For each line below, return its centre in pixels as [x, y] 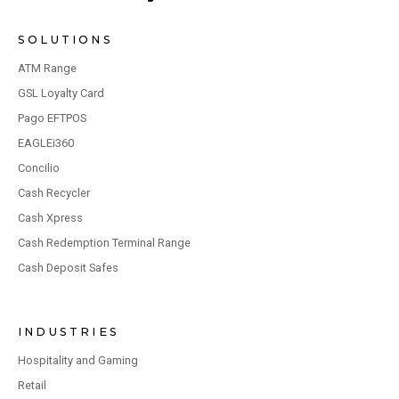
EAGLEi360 [46, 143]
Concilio [39, 168]
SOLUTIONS [65, 40]
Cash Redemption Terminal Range [104, 243]
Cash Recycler [54, 193]
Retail [32, 386]
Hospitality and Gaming [78, 361]
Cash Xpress [50, 218]
